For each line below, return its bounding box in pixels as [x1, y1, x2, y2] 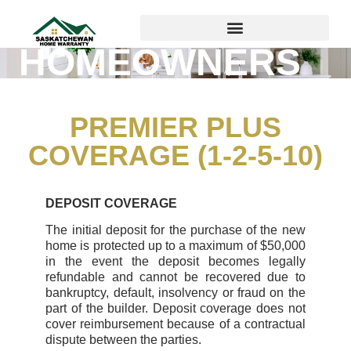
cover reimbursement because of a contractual [45, 317, 306, 331]
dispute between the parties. [45, 333, 202, 347]
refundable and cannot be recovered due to [45, 270, 306, 284]
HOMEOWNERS [18, 41, 301, 83]
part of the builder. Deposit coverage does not [45, 302, 306, 316]
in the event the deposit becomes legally [45, 255, 306, 269]
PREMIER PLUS [70, 110, 281, 143]
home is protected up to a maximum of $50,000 [45, 239, 306, 253]
